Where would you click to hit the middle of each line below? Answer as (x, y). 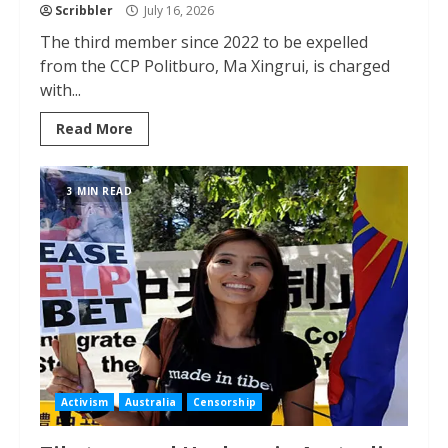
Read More (94, 128)
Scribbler (84, 10)
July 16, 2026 (177, 10)
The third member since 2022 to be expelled (204, 42)
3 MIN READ (99, 191)
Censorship (224, 402)
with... (60, 90)
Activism (84, 402)
